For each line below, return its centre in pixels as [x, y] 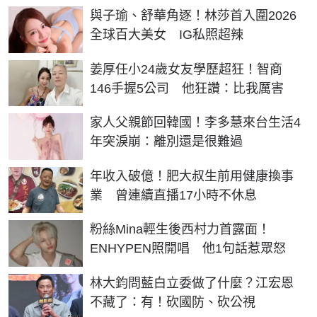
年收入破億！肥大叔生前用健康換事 [192, 176]
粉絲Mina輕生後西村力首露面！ [180, 230]
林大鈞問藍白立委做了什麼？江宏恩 [192, 283]
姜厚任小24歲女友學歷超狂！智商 [186, 69]
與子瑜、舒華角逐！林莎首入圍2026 [193, 15]
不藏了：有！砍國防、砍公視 [173, 302]
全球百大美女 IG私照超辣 [167, 34]
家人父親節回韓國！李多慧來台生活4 [195, 123]
